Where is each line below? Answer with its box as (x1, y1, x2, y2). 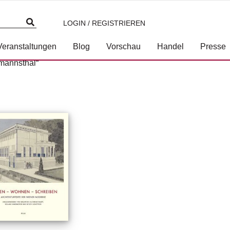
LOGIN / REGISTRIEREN (63, 19, 145, 27)
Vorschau (106, 42, 141, 51)
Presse (200, 42, 226, 51)
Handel (157, 42, 184, 51)
